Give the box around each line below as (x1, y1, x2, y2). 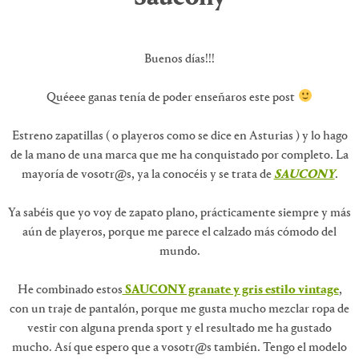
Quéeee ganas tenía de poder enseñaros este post (46, 91, 298, 104)
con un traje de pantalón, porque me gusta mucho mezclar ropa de (10, 302, 349, 316)
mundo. (159, 244, 200, 258)
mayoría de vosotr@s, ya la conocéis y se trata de (21, 167, 274, 181)
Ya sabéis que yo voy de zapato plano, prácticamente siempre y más (8, 206, 351, 220)
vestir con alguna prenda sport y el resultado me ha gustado (27, 321, 332, 335)
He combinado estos (17, 283, 123, 296)
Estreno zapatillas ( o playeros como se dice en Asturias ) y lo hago (11, 129, 348, 143)
